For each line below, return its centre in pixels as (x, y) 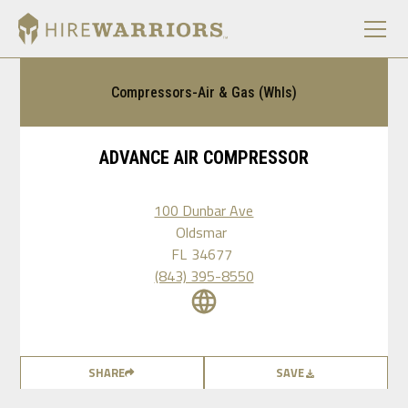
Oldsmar (202, 232)
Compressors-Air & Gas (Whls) (204, 92)
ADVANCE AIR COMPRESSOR (204, 158)
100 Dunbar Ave (204, 210)
